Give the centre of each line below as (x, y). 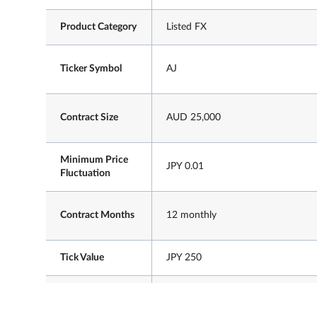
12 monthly (191, 215)
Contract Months (97, 215)
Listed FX (186, 27)
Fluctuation (85, 173)
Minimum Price (94, 160)
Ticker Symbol (91, 69)
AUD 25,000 (194, 117)
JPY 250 (184, 258)
